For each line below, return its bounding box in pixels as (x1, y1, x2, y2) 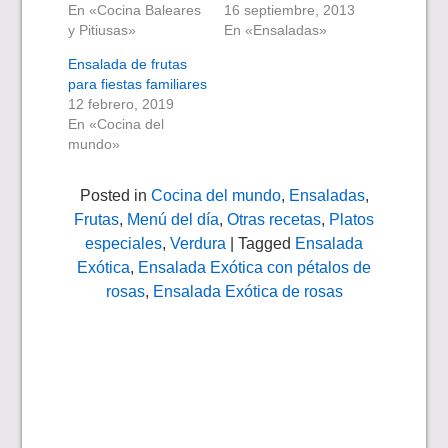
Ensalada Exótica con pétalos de (138, 258, 371, 276)
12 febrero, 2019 (68, 95, 175, 112)
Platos (329, 210, 374, 228)
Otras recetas (227, 210, 321, 228)
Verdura (170, 234, 226, 252)
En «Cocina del (68, 115, 165, 132)
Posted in (79, 186, 151, 204)
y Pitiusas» (68, 21, 137, 38)
